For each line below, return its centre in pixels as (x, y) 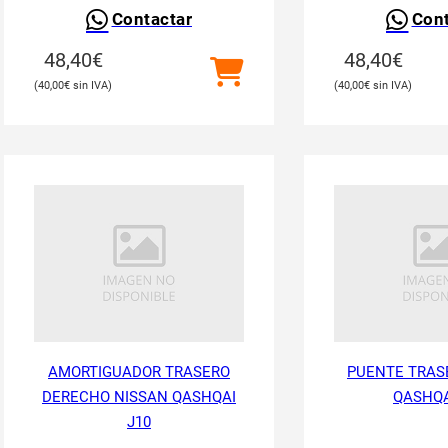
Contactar (151, 19)
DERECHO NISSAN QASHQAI (139, 397)
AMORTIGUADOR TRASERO (139, 372)
